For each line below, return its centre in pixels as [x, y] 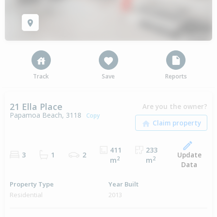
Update [189, 155]
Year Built [124, 184]
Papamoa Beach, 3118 [46, 115]
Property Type [32, 184]
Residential [26, 195]
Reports [176, 77]
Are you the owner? [175, 107]
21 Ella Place [36, 107]
